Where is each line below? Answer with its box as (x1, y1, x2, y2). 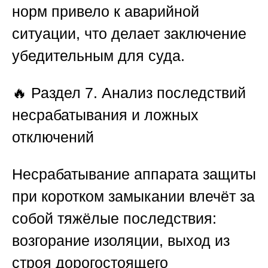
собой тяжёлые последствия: (12, 210, 217, 227)
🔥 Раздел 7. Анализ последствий (12, 84, 246, 102)
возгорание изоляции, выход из (12, 232, 230, 249)
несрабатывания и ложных (12, 106, 199, 124)
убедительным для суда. (12, 47, 185, 65)
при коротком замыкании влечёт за (12, 188, 255, 205)
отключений (12, 129, 94, 146)
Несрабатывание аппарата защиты (12, 166, 256, 183)
